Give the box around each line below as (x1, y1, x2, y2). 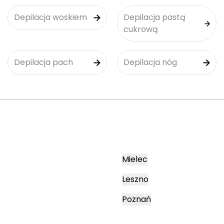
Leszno (122, 173, 148, 185)
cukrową (123, 23, 158, 35)
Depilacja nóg (123, 56, 177, 68)
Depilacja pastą (123, 11, 185, 23)
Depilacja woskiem (14, 11, 87, 23)
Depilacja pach (14, 56, 73, 68)
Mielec (122, 153, 147, 165)
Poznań (122, 193, 151, 205)
